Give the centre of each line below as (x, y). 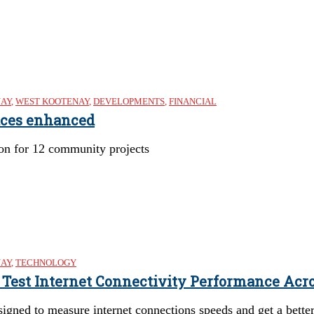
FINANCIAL (193, 101)
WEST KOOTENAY (52, 101)
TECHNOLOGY (46, 262)
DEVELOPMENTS (129, 101)
